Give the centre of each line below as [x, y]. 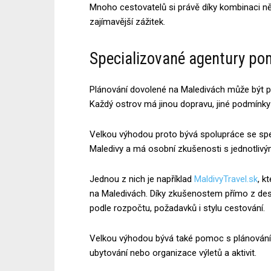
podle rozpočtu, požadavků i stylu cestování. [177, 208]
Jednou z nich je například [142, 179]
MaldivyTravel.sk [226, 179]
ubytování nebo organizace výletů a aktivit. [173, 253]
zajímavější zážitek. [127, 21]
